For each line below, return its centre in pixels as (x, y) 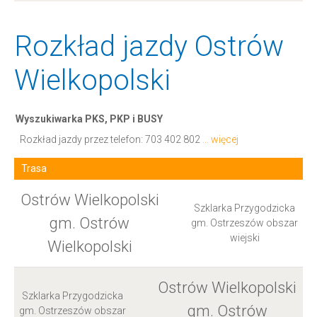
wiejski (244, 238)
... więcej (220, 139)
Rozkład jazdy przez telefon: (82, 139)
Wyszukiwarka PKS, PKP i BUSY (89, 119)
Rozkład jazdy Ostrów (149, 46)
